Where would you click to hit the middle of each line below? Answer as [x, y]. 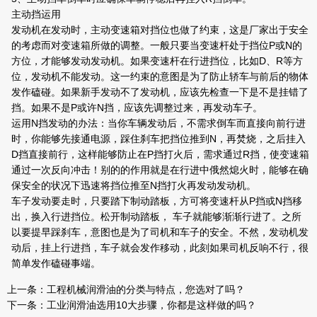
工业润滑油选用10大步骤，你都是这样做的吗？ [151, 305]
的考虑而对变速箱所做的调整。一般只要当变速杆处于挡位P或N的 [157, 45]
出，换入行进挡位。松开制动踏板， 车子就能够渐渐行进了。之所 [156, 216]
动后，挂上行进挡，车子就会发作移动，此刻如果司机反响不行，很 [160, 247]
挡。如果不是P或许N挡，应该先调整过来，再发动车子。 [137, 107]
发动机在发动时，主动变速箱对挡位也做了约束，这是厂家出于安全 [160, 29]
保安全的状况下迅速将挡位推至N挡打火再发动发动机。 [134, 185]
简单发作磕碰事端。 [56, 263]
